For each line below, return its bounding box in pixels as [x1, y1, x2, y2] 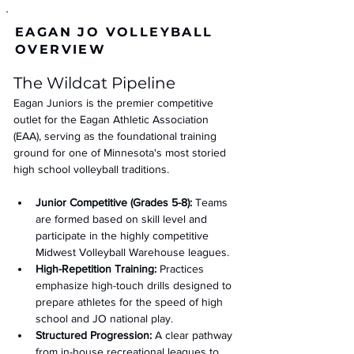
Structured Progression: [36, 329, 152, 341]
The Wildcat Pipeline [13, 73, 179, 92]
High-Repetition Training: [36, 262, 156, 275]
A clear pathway [152, 329, 235, 341]
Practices [156, 262, 207, 275]
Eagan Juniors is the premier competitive [13, 96, 217, 109]
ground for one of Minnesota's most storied [13, 146, 229, 159]
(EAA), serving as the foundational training [13, 130, 220, 142]
